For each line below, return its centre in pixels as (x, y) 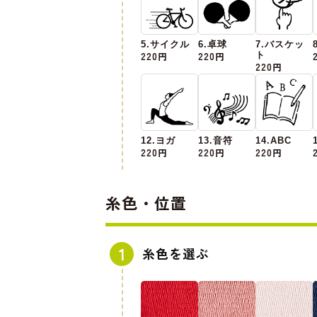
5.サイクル (165, 44)
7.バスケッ (280, 44)
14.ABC (273, 140)
